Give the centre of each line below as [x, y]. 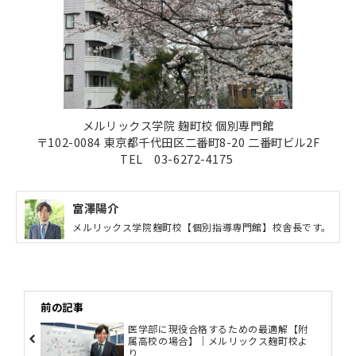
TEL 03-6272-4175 [178, 159]
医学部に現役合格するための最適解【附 [218, 329]
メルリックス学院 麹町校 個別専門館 [178, 126]
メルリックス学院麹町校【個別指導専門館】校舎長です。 [202, 227]
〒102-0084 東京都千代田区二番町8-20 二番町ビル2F [178, 142]
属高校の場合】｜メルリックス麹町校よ [218, 341]
